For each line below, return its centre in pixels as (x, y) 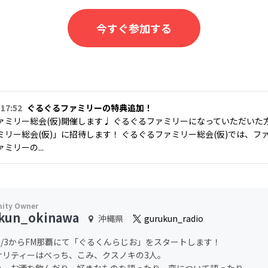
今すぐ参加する (134, 28)
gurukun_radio (173, 218)
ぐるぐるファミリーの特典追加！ (90, 108)
